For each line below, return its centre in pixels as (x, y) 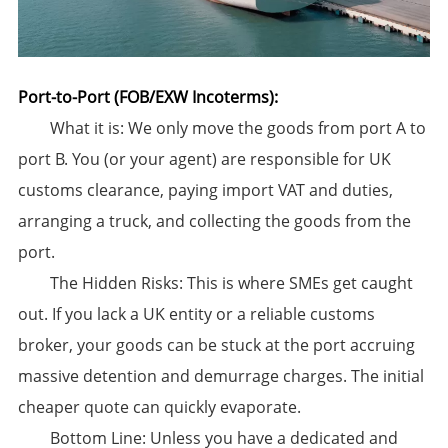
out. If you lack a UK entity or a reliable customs (196, 314)
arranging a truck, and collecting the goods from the (214, 221)
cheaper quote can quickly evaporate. (159, 407)
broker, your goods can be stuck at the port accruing (216, 345)
